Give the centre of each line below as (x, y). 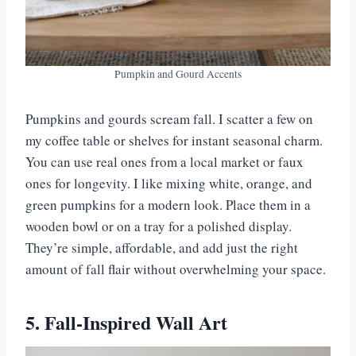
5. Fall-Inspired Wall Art (126, 323)
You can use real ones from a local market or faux (164, 162)
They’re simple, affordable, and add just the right (162, 248)
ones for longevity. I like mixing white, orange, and (169, 184)
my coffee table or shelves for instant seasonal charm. (174, 141)
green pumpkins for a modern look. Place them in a (168, 205)
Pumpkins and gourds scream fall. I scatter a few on (169, 119)
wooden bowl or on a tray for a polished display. (159, 226)
